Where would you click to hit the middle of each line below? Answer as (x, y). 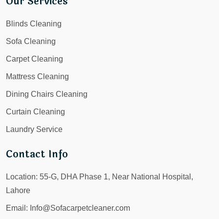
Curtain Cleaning (35, 111)
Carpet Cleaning (34, 59)
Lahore (18, 190)
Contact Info (37, 154)
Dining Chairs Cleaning (47, 94)
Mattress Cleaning (37, 76)
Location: (22, 176)
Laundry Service (34, 129)
